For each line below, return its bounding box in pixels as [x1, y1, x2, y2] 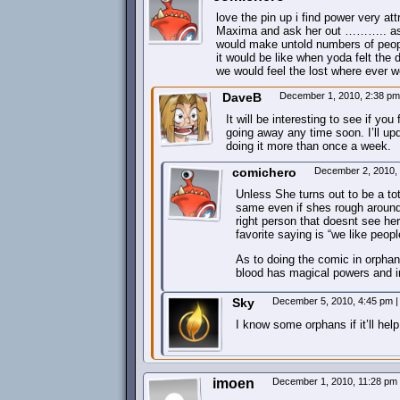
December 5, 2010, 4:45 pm [272, 296, 396, 306]
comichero [232, 165, 296, 179]
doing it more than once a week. [226, 139, 391, 153]
